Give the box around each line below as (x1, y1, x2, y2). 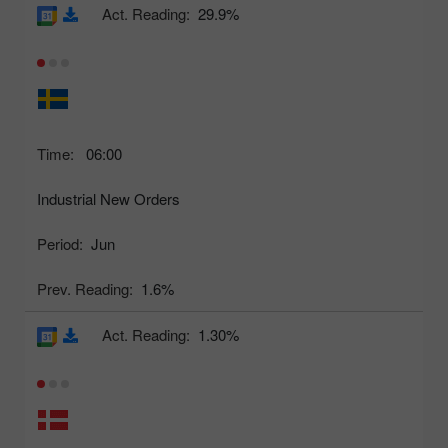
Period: (37, 233, 83, 255)
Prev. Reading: (37, 278, 133, 300)
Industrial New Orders (37, 188, 180, 210)
